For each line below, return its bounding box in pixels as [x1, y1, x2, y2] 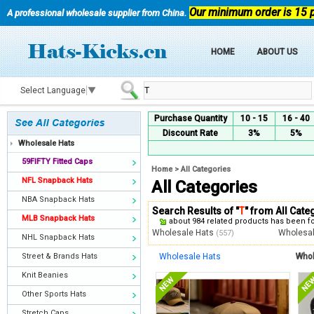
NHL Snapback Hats [22, 233, 95, 242]
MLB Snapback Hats [22, 214, 95, 223]
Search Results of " [152, 205, 239, 217]
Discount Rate [163, 128, 219, 138]
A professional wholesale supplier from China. [7, 8, 189, 18]
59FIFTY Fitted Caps [22, 157, 93, 166]
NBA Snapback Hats [22, 195, 95, 204]
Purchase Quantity [154, 114, 227, 123]
